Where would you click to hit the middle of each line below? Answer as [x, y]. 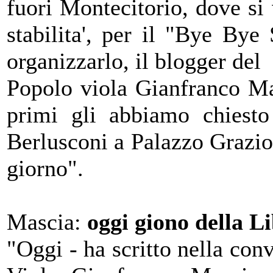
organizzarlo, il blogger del [134, 61]
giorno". [45, 168]
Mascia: [47, 222]
